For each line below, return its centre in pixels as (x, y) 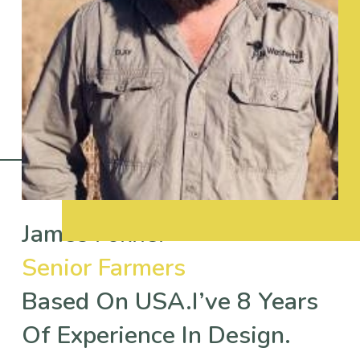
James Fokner (94, 234)
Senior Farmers (104, 268)
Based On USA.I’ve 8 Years (170, 301)
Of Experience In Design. (156, 335)
